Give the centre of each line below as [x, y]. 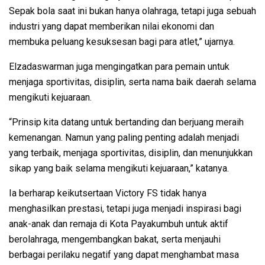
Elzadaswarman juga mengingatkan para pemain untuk [119, 66]
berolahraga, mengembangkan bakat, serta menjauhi [115, 239]
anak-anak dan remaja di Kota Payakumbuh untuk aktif [119, 224]
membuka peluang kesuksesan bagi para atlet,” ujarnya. [122, 41]
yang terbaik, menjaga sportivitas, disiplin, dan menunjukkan [131, 153]
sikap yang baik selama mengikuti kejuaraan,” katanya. [119, 168]
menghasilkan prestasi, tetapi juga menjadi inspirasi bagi [125, 208]
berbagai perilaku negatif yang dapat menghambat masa [124, 254]
